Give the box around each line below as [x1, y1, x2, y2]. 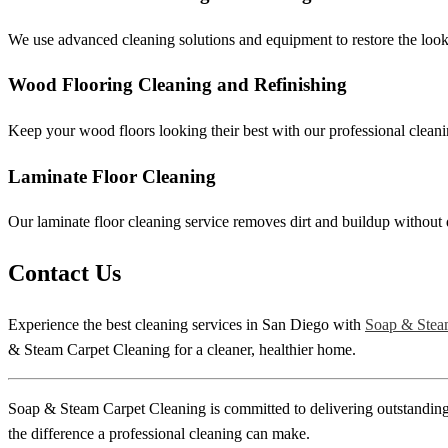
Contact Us [8, 260, 121, 287]
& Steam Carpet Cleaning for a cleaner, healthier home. [8, 341, 356, 359]
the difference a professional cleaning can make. [8, 425, 310, 443]
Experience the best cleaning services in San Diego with [8, 316, 365, 334]
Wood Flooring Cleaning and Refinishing [8, 74, 347, 96]
